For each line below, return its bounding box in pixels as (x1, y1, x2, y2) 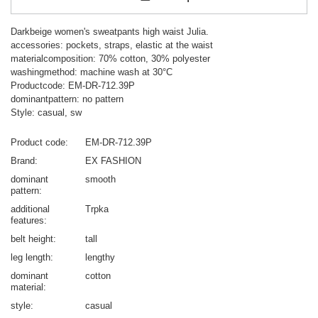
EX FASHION (85, 155, 141, 167)
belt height (11, 234, 53, 245)
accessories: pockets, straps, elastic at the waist (11, 40, 213, 51)
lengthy (85, 252, 115, 263)
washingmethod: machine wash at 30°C (11, 67, 172, 78)
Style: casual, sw (11, 107, 82, 119)
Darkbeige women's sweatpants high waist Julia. (11, 26, 209, 38)
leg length (11, 252, 50, 263)
